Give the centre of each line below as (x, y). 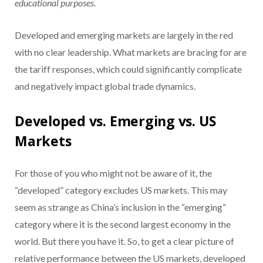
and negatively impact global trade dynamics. (105, 86)
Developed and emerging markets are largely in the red (124, 35)
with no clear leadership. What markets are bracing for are (131, 52)
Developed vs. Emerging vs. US (115, 121)
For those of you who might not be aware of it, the (113, 173)
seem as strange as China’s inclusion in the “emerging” (120, 207)
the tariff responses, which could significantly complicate (128, 69)
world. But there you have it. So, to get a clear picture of (124, 241)
